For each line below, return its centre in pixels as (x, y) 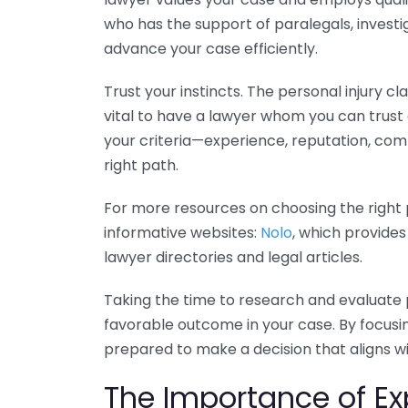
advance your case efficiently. (211, 49)
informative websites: (182, 233)
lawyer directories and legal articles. (233, 257)
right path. (141, 165)
